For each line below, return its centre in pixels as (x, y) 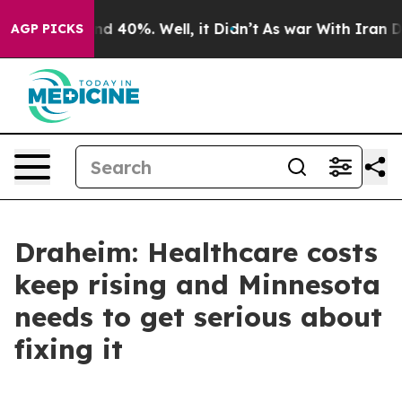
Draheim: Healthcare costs (196, 252)
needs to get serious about (198, 317)
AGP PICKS (47, 29)
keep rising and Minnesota (197, 284)
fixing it (69, 349)
